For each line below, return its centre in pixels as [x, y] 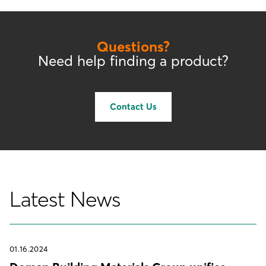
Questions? [133, 47]
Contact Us [133, 107]
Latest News [65, 199]
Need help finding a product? [133, 61]
